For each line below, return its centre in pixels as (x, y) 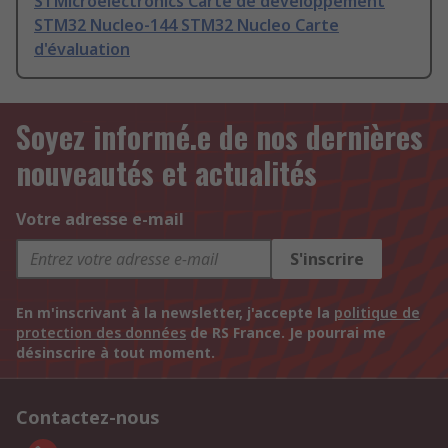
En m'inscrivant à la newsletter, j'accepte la (175, 313)
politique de (377, 313)
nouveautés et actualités (166, 173)
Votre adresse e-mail (100, 219)
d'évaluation (82, 49)
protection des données (101, 333)
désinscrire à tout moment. (115, 353)
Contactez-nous (88, 417)
